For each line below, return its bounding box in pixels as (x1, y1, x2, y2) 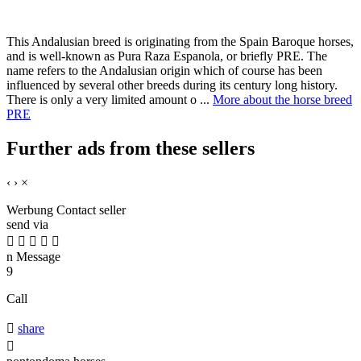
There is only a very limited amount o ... (6, 93, 213, 107)
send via (6, 218, 48, 232)
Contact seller (56, 203, 126, 218)
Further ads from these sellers (6, 138, 255, 160)
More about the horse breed (213, 93, 352, 107)
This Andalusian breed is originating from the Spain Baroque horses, (6, 35, 354, 49)
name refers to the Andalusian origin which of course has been (6, 64, 322, 78)
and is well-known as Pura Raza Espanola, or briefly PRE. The (6, 49, 327, 64)
